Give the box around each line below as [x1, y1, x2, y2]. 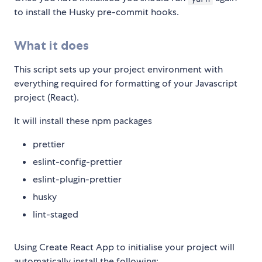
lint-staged [33, 208, 78, 221]
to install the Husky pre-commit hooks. [14, 6, 179, 19]
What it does [14, 38, 89, 53]
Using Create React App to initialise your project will [14, 241, 235, 254]
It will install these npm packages [14, 115, 152, 127]
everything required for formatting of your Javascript [14, 77, 237, 90]
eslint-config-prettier [33, 156, 122, 168]
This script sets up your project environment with [14, 63, 223, 76]
